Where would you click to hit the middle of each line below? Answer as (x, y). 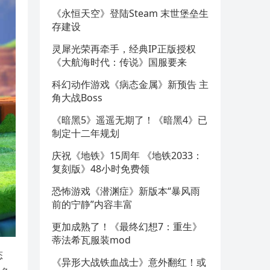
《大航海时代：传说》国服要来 (119, 62)
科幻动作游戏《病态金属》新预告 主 (130, 84)
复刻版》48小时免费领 (101, 169)
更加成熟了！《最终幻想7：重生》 (127, 227)
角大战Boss (77, 98)
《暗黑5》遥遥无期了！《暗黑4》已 (130, 120)
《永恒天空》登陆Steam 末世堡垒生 (130, 13)
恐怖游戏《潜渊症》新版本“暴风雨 (126, 191)
